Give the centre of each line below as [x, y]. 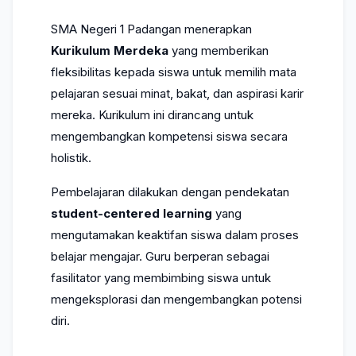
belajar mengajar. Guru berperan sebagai [160, 256]
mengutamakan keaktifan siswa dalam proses [175, 235]
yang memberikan [219, 50]
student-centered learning [132, 213]
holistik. [71, 158]
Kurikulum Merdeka [110, 50]
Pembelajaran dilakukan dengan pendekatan [170, 192]
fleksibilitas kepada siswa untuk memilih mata [174, 72]
